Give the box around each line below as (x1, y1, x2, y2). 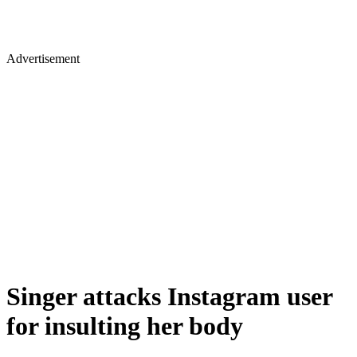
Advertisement (6, 52, 80, 65)
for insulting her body (6, 312, 243, 341)
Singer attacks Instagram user (6, 282, 332, 312)
